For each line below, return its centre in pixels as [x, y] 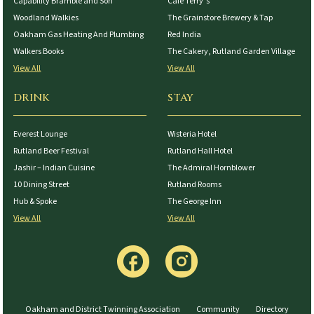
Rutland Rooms [194, 184]
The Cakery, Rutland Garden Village [231, 51]
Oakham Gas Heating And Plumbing [79, 34]
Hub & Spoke [35, 201]
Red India [184, 34]
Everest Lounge [41, 134]
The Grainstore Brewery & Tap [220, 18]
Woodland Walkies [46, 18]
